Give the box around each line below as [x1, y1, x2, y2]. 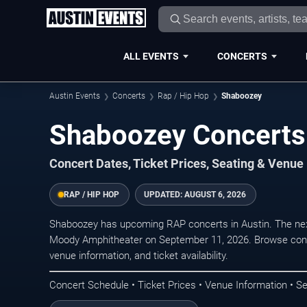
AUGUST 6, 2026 [184, 190, 246, 199]
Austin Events [49, 91, 100, 101]
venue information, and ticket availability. [49, 249, 228, 262]
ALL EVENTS [123, 50, 179, 62]
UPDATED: [144, 190, 184, 199]
